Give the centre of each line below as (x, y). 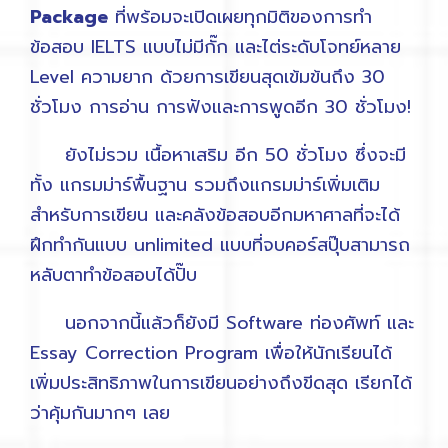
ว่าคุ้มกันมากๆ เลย (100, 413)
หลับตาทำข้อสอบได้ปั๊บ (113, 275)
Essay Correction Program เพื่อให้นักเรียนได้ (211, 353)
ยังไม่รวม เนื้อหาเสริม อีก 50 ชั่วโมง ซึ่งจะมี (218, 155)
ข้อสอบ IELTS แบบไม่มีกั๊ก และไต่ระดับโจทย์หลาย (215, 47)
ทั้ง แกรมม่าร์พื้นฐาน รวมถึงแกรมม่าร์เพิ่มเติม (205, 185)
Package (69, 17)
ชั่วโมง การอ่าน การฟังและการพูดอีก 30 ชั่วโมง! (220, 107)
